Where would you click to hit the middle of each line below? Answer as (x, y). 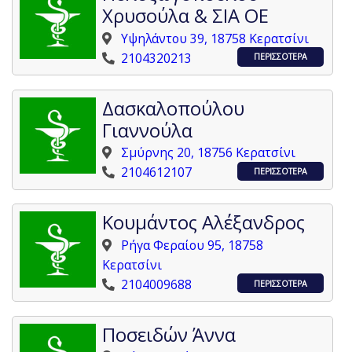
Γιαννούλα (148, 130)
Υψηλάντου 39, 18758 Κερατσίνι (215, 38)
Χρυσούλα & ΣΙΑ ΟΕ (186, 16)
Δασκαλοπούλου (174, 108)
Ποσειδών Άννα (169, 334)
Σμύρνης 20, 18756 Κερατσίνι (209, 153)
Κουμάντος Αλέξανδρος (204, 223)
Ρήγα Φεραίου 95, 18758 (192, 245)
